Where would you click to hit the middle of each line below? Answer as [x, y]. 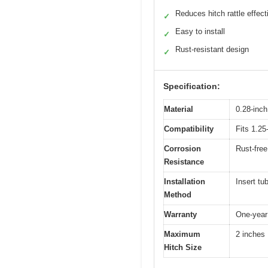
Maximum [182, 234]
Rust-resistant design [212, 50]
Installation [185, 182]
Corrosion [182, 149]
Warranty [180, 215]
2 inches [250, 234]
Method [178, 195]
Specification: [192, 86]
